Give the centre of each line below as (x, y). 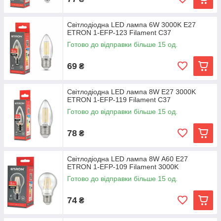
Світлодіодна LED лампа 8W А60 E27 (128, 159)
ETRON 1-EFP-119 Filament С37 (119, 100)
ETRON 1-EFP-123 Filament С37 (119, 33)
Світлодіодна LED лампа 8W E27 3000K (131, 92)
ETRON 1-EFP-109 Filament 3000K (123, 167)
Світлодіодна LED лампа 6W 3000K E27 (131, 25)
